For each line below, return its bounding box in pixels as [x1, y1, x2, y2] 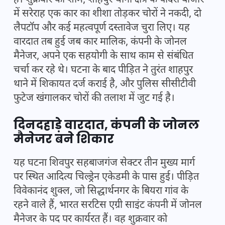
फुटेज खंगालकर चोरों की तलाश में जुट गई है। [14, 92, 175, 105]
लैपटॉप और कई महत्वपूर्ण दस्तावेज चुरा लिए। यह [14, 22, 190, 35]
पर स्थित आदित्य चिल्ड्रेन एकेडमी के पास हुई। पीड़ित [14, 171, 199, 184]
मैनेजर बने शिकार [14, 131, 114, 148]
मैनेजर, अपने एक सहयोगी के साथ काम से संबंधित [14, 50, 193, 63]
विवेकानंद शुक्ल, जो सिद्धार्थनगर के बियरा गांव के [14, 185, 188, 198]
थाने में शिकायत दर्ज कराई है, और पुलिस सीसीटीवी [14, 78, 196, 91]
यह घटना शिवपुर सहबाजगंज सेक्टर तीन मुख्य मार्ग [14, 157, 195, 170]
